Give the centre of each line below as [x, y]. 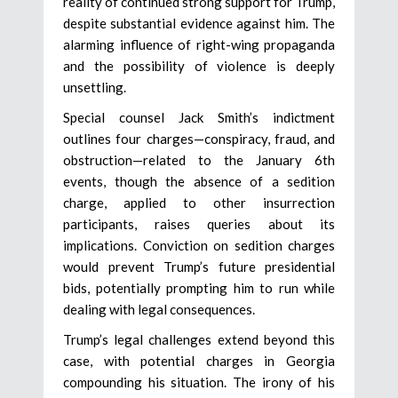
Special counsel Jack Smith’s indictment [199, 118]
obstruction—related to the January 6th [199, 160]
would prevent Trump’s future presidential [199, 267]
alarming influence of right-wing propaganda [199, 45]
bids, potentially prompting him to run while [199, 288]
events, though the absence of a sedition [199, 182]
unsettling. [95, 88]
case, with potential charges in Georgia [199, 361]
